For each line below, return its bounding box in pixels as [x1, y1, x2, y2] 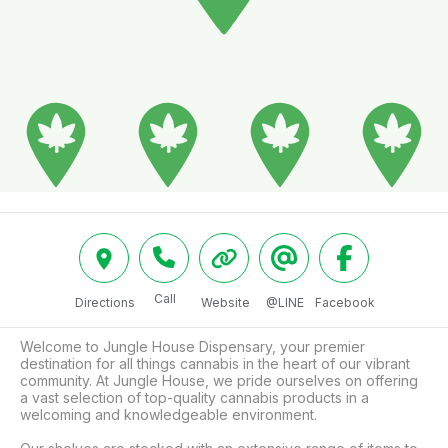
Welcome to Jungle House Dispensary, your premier [20, 337, 365, 355]
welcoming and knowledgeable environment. [20, 405, 317, 423]
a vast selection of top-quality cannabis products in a [20, 388, 369, 406]
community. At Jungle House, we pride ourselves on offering [20, 371, 418, 389]
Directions [75, 294, 135, 310]
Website [200, 294, 250, 310]
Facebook [315, 294, 375, 310]
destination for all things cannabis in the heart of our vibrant [20, 354, 410, 372]
